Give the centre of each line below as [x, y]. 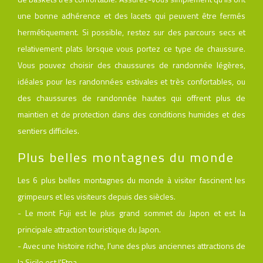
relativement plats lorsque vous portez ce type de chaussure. [131, 48]
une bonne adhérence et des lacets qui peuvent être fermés [131, 15]
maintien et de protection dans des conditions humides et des [131, 114]
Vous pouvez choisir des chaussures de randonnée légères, [131, 65]
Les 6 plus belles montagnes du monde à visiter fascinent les [131, 180]
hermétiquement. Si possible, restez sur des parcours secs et [131, 32]
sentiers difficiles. [48, 130]
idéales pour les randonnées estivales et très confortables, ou [131, 81]
